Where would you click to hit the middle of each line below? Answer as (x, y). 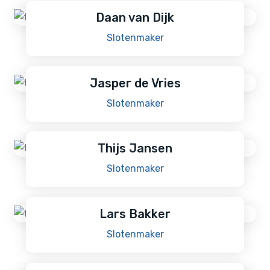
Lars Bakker (135, 214)
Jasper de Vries (135, 83)
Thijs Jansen (135, 149)
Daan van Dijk (135, 17)
